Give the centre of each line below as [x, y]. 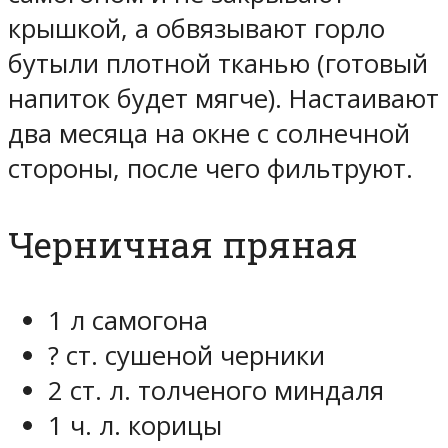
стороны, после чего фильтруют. [210, 168]
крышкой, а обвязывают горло [196, 28]
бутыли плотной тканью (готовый [218, 63]
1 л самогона [128, 320]
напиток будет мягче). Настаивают [223, 98]
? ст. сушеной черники [186, 355]
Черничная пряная [183, 244]
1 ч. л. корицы [135, 425]
